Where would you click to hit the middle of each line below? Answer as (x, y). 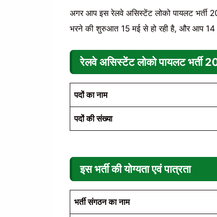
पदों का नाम (91, 95)
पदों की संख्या (93, 119)
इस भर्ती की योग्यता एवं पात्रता (135, 169)
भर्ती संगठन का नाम (102, 202)
